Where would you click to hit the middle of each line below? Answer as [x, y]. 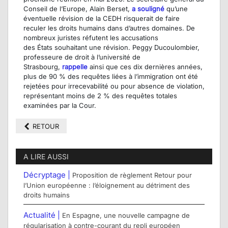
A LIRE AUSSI [46, 157]
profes [34, 57]
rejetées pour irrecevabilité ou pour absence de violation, [114, 86]
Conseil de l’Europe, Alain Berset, [78, 9]
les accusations [134, 38]
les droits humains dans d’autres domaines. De [120, 28]
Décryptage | [48, 175]
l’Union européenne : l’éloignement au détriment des [107, 186]
